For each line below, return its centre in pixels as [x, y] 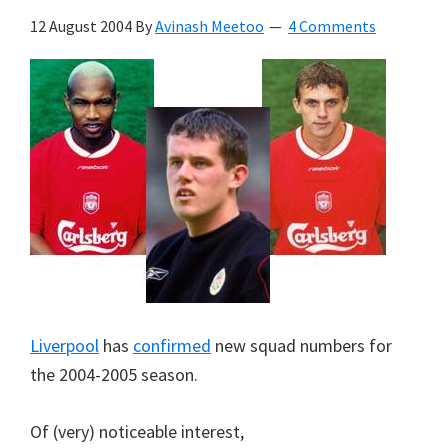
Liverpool [64, 345]
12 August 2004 [81, 25]
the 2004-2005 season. [114, 374]
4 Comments [332, 25]
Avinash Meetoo [209, 25]
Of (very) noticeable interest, [137, 431]
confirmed [172, 345]
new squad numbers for [301, 345]
